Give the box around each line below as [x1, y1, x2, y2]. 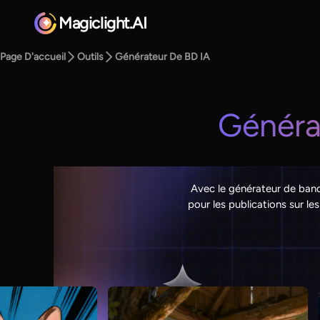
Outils [77, 51, 104, 64]
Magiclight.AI [59, 14, 147, 34]
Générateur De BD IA [115, 51, 210, 64]
